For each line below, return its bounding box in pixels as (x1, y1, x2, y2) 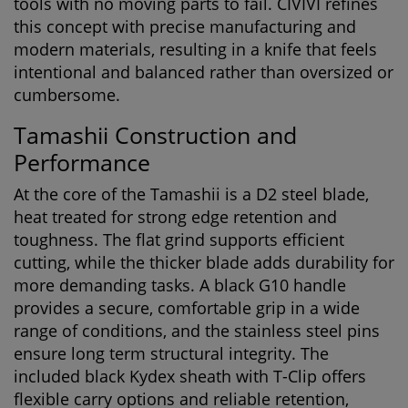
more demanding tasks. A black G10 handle (14, 274, 346, 296)
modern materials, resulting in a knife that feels (14, 38, 377, 60)
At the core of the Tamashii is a (14, 183, 256, 205)
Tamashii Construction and (14, 119, 297, 150)
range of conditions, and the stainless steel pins (14, 320, 380, 342)
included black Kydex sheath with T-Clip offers (14, 365, 366, 387)
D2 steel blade (256, 183, 365, 205)
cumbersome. (14, 84, 120, 106)
